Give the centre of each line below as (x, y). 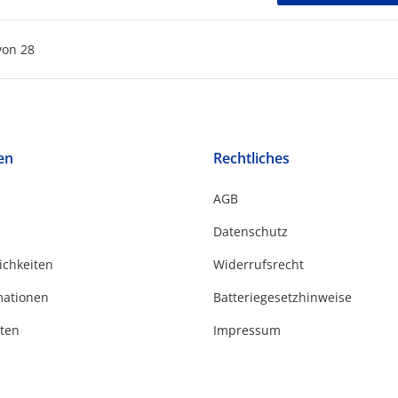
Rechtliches (251, 159)
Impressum (247, 330)
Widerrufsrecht (259, 265)
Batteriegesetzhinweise (283, 298)
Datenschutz (251, 232)
